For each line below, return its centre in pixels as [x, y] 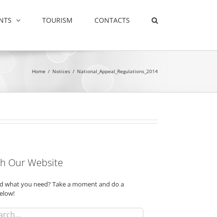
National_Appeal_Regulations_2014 [117, 71]
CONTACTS [112, 20]
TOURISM [57, 20]
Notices [61, 71]
